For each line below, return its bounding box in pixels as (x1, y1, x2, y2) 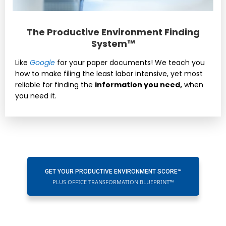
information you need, (95, 80, 182, 90)
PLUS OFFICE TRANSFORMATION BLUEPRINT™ (52, 178, 174, 186)
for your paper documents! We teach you (57, 58, 205, 68)
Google (30, 58, 55, 68)
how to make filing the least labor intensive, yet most (15, 69, 203, 79)
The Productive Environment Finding (26, 26, 200, 39)
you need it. (15, 91, 56, 101)
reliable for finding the (15, 80, 95, 90)
